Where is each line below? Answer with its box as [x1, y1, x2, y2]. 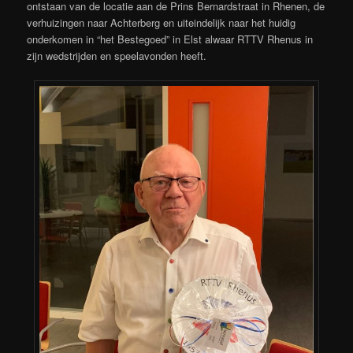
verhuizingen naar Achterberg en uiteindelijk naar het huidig [27, 15, 296, 31]
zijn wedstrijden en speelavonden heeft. [27, 48, 207, 64]
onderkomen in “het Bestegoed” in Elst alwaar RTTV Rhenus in [27, 32, 314, 47]
